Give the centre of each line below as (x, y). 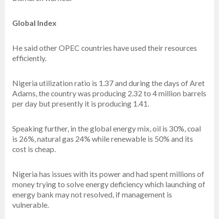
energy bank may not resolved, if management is (92, 195)
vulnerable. (31, 205)
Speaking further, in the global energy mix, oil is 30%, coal (107, 129)
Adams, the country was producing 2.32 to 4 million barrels (109, 93)
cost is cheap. (34, 149)
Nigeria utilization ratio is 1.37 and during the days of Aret (109, 83)
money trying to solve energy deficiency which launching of (109, 184)
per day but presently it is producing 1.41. (81, 104)
